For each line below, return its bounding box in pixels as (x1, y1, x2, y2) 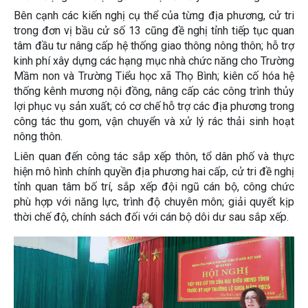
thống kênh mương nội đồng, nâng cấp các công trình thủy (14, 85, 294, 98)
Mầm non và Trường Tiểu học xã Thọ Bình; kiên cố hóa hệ (14, 69, 294, 83)
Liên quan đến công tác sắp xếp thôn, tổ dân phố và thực (14, 149, 294, 163)
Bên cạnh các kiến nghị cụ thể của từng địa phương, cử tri (14, 9, 294, 23)
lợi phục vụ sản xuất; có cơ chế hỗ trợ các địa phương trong (14, 100, 294, 113)
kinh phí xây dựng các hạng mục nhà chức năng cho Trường (14, 54, 294, 68)
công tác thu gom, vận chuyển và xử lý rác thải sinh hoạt (14, 115, 294, 129)
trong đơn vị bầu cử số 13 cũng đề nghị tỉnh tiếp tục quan (14, 24, 294, 38)
